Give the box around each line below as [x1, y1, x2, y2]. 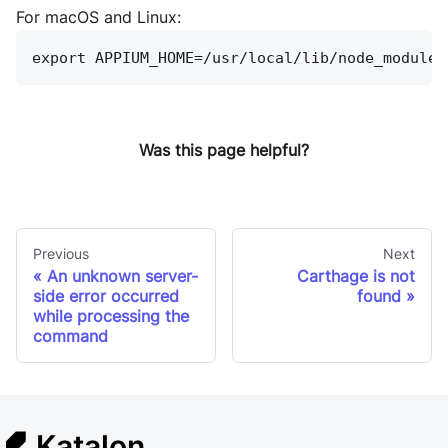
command [33, 326, 108, 347]
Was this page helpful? [139, 139, 309, 160]
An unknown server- [47, 266, 198, 287]
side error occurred [33, 286, 179, 307]
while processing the [33, 306, 189, 327]
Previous [33, 245, 89, 263]
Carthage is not [297, 266, 415, 287]
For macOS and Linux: [16, 6, 181, 27]
